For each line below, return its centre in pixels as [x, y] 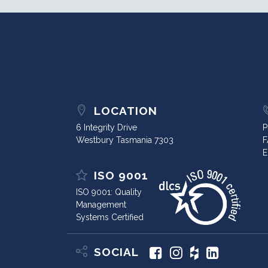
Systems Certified [109, 217]
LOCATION [124, 110]
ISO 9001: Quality [109, 192]
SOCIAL [114, 252]
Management [101, 204]
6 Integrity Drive [106, 127]
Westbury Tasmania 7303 [124, 140]
